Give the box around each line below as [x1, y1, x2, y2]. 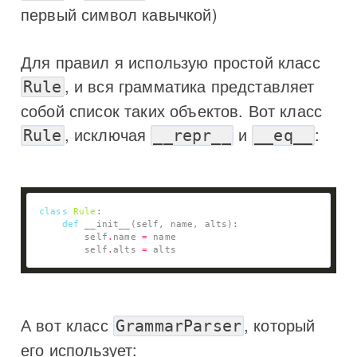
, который [244, 312, 316, 336]
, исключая [64, 122, 151, 146]
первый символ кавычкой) [21, 2, 218, 25]
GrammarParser [115, 316, 242, 335]
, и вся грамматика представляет [64, 73, 315, 97]
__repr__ [153, 125, 231, 145]
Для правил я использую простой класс [21, 49, 320, 73]
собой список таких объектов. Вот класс [21, 98, 323, 122]
